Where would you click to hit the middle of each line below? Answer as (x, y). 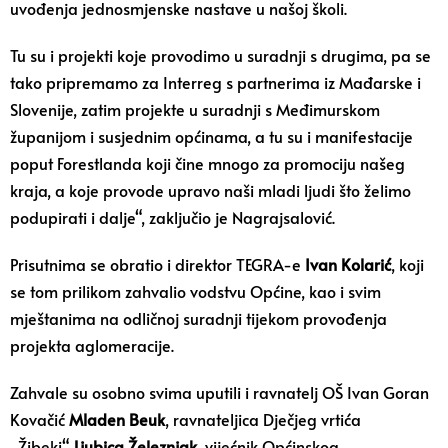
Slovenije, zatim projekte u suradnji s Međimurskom (195, 109)
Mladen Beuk (117, 419)
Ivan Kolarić (348, 264)
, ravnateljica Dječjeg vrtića (263, 419)
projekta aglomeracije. (92, 345)
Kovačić (39, 419)
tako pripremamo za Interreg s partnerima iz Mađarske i (215, 82)
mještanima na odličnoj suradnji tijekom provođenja (198, 318)
